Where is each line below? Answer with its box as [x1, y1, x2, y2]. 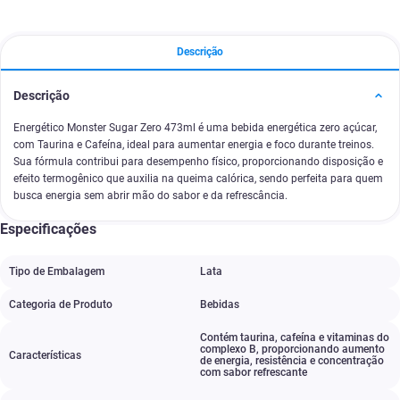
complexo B [200, 343, 256, 355]
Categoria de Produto [9, 298, 112, 311]
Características [9, 348, 81, 362]
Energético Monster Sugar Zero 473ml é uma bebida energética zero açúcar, [13, 121, 377, 134]
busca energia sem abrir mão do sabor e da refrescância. [13, 189, 287, 202]
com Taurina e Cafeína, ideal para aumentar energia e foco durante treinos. [13, 138, 374, 151]
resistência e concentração [255, 354, 384, 367]
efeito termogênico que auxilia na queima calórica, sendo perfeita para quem [13, 172, 383, 185]
